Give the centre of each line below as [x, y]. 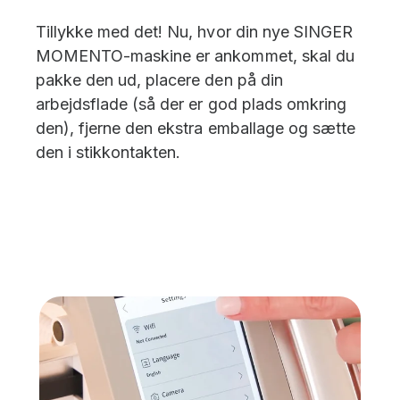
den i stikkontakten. [108, 152]
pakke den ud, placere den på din [159, 79]
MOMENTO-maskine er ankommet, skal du [195, 55]
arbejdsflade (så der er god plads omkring [191, 104]
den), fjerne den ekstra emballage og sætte [196, 128]
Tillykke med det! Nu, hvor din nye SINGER [194, 31]
